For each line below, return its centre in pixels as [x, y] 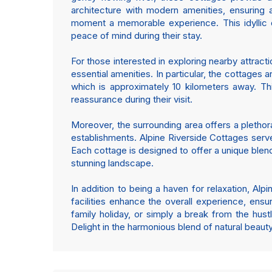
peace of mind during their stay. [137, 36]
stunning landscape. [112, 163]
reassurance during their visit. [132, 99]
